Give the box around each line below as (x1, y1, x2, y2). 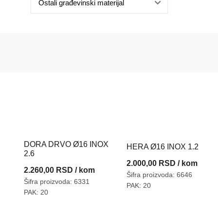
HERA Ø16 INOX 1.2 (126, 143, 199, 151)
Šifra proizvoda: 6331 (23, 178, 90, 185)
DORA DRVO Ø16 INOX (23, 140, 109, 148)
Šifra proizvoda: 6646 (126, 171, 192, 179)
